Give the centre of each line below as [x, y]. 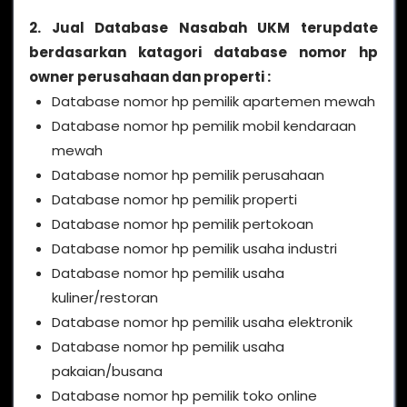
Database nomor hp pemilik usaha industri [194, 248]
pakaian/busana [107, 371]
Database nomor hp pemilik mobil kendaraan [204, 125]
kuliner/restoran [105, 297]
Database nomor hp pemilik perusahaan [188, 174]
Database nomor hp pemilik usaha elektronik [202, 322]
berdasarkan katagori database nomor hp [203, 52]
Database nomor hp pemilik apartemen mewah [213, 101]
